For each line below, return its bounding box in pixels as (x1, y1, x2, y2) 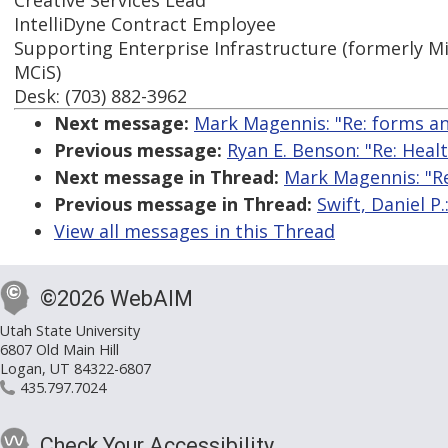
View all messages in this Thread (54, 219, 335, 244)
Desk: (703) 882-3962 (14, 84, 187, 109)
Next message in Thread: (54, 165, 279, 190)
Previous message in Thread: (54, 192, 312, 217)
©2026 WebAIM (40, 286, 193, 312)
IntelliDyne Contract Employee (14, 12, 276, 37)
